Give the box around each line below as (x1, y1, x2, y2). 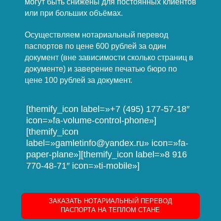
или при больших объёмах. (24, 9, 123, 18)
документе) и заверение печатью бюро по (24, 64, 177, 73)
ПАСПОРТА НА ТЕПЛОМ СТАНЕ (61, 207, 160, 214)
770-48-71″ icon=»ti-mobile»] (26, 160, 140, 171)
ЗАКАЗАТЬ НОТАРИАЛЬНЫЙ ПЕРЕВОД (48, 198, 172, 205)
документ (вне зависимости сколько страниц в (24, 53, 193, 62)
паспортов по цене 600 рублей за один (24, 41, 166, 50)
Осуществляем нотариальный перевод (24, 30, 168, 39)
